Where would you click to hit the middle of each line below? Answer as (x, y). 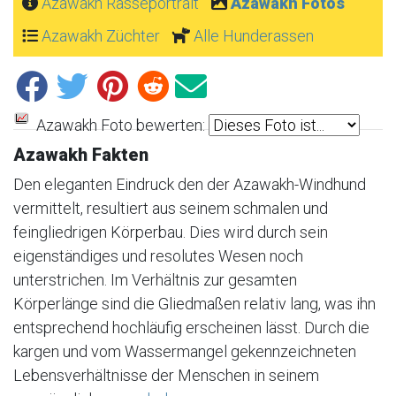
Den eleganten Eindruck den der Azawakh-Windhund (190, 184)
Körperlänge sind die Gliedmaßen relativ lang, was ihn (194, 303)
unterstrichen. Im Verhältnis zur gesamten (155, 279)
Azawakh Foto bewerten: (119, 125)
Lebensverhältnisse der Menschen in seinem (166, 375)
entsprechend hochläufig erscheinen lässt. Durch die (191, 327)
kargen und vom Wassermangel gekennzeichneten (185, 351)
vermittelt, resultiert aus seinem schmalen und (171, 208)
